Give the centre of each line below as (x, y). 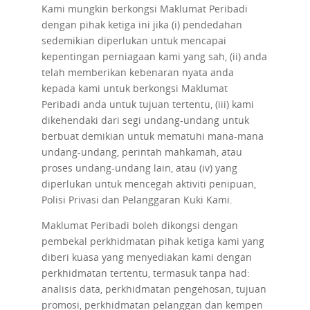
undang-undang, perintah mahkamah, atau (142, 152)
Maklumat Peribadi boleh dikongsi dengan (139, 225)
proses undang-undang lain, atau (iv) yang (139, 168)
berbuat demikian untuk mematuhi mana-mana (152, 136)
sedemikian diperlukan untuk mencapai (134, 40)
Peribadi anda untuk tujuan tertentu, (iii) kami (147, 104)
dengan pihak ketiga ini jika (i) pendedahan (142, 25)
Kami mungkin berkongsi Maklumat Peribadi (144, 9)
